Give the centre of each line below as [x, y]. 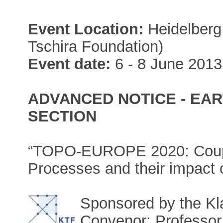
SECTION [62, 116]
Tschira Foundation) [96, 46]
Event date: [69, 64]
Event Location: [86, 29]
